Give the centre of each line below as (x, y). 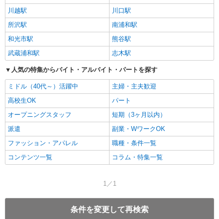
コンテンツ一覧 (30, 157)
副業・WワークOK (139, 129)
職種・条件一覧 (134, 143)
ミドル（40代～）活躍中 (43, 87)
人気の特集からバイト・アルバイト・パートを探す (84, 70)
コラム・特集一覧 (137, 157)
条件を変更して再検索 (109, 210)
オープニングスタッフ (40, 115)
